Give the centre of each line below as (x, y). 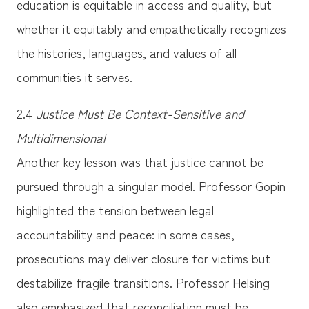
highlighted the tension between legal (115, 210)
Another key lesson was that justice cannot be (140, 162)
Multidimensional (61, 138)
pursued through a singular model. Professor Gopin (151, 186)
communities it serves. (74, 77)
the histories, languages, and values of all (126, 53)
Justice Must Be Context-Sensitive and (140, 113)
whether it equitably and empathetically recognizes (151, 29)
